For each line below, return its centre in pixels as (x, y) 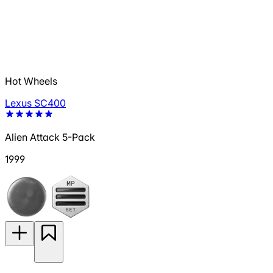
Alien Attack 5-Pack (50, 137)
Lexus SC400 (35, 103)
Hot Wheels (31, 81)
